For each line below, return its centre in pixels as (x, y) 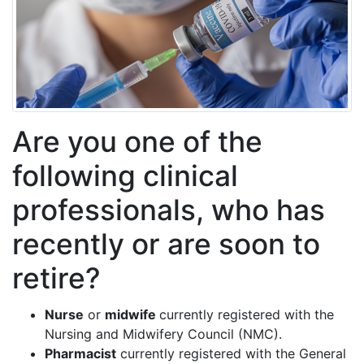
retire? (56, 279)
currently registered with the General (231, 354)
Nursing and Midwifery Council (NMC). (163, 334)
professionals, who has (169, 210)
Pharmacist (80, 354)
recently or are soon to (166, 245)
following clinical (125, 176)
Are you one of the (137, 142)
